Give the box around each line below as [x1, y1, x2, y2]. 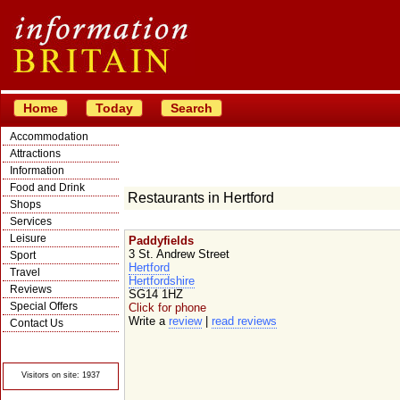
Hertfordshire [129, 274, 195, 287]
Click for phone [129, 301, 206, 314]
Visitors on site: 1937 [21, 371, 100, 379]
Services [10, 215, 52, 228]
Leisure [10, 232, 46, 245]
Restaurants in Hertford [128, 190, 274, 205]
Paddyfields [129, 234, 194, 247]
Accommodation [10, 130, 88, 143]
